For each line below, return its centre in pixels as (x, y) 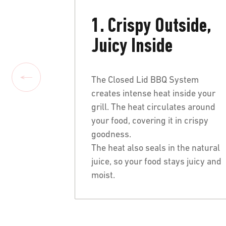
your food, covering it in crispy (150, 121)
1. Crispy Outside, (151, 26)
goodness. (111, 135)
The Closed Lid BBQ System (145, 80)
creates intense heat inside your (153, 94)
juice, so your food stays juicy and (156, 162)
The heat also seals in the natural (156, 148)
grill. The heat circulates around (153, 107)
